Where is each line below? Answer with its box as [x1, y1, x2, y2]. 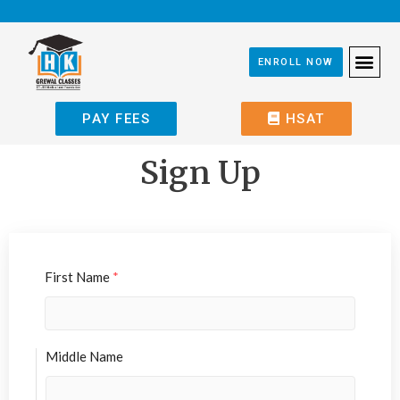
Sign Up [139, 153, 261, 193]
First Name [45, 268, 112, 285]
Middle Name [46, 347, 123, 364]
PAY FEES [82, 110, 151, 127]
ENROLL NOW [257, 55, 334, 68]
